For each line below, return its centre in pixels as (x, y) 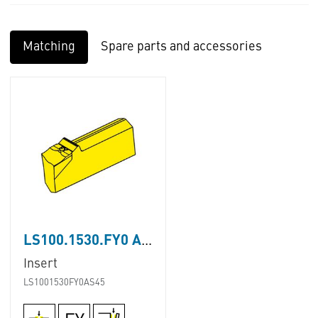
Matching (49, 47)
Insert (40, 264)
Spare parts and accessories (181, 47)
